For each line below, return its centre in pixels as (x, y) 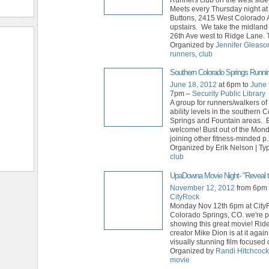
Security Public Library (229, 94)
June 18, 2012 (193, 85)
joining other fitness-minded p (218, 139)
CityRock (185, 197)
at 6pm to (234, 85)
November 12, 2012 (202, 188)
